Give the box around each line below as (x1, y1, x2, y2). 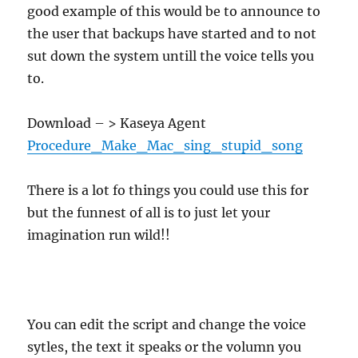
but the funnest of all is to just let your (27, 204, 271, 221)
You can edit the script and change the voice (27, 316, 307, 332)
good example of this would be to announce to (27, 2, 321, 19)
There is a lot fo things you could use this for (27, 181, 309, 198)
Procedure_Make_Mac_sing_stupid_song (27, 137, 304, 153)
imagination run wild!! (27, 226, 171, 243)
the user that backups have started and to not (27, 25, 317, 42)
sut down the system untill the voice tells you (27, 47, 315, 64)
